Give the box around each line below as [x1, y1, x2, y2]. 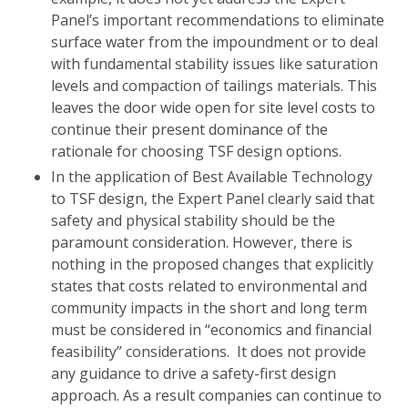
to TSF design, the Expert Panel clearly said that [51, 188, 374, 209]
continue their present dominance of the [51, 118, 328, 139]
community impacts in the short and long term [51, 297, 367, 318]
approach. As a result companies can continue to [51, 384, 382, 405]
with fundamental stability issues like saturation [51, 53, 378, 74]
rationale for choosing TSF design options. [51, 140, 342, 161]
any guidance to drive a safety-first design [51, 362, 336, 383]
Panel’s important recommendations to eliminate [51, 9, 384, 30]
